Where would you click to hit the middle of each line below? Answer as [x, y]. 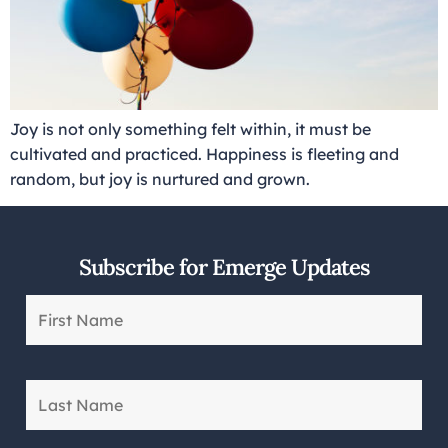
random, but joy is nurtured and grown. [160, 178]
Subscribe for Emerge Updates [224, 267]
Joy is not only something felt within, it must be [190, 128]
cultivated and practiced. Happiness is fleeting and [204, 153]
